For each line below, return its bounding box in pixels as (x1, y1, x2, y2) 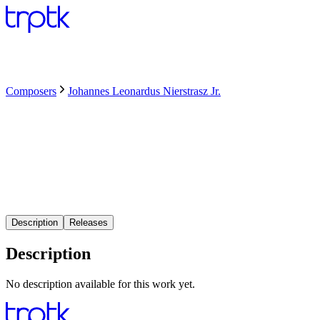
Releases (69, 216, 108, 228)
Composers (6, 85, 56, 98)
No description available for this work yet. (6, 277, 195, 290)
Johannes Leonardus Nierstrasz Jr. (68, 85, 221, 98)
